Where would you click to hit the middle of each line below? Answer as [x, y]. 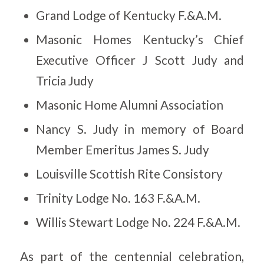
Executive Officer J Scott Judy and [140, 60]
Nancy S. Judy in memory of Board [140, 129]
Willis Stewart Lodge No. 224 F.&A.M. [138, 222]
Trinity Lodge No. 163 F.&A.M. [118, 198]
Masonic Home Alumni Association [130, 105]
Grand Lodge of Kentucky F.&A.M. [129, 16]
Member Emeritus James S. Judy [123, 150]
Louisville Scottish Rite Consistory [130, 174]
